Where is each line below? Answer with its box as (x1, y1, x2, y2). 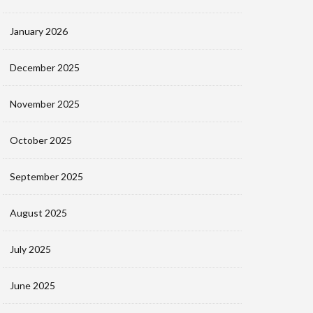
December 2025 (10, 61, 80, 73)
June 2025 (10, 279, 55, 291)
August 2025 (10, 206, 67, 219)
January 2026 (10, 24, 68, 37)
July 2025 (10, 242, 51, 255)
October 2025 (10, 133, 72, 146)
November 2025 (10, 97, 80, 110)
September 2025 (10, 170, 83, 182)
